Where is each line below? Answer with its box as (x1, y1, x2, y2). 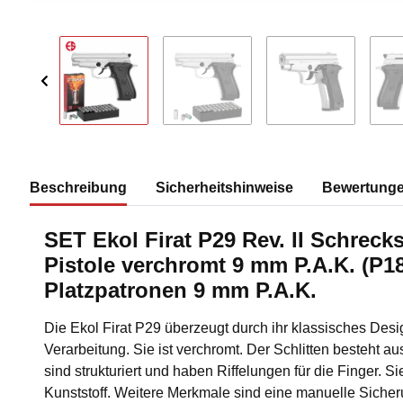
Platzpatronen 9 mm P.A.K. (44, 278, 317, 303)
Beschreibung (30, 180, 127, 196)
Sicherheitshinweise (156, 180, 293, 196)
